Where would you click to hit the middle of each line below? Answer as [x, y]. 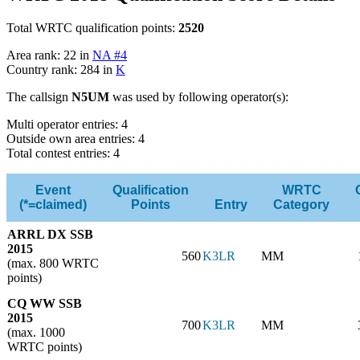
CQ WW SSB [45, 304]
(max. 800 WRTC [53, 264]
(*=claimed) [53, 205]
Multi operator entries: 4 [67, 125]
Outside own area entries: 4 [76, 139]
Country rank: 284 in [61, 70]
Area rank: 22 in [49, 55]
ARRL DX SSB [50, 235]
